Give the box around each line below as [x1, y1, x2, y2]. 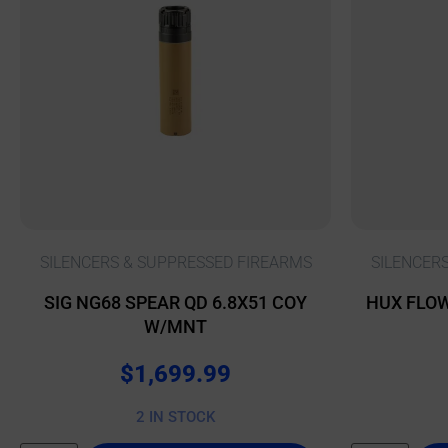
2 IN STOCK [136, 408, 215, 427]
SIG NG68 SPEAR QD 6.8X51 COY [44, 292, 307, 313]
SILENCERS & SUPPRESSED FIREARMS [39, 253, 312, 272]
